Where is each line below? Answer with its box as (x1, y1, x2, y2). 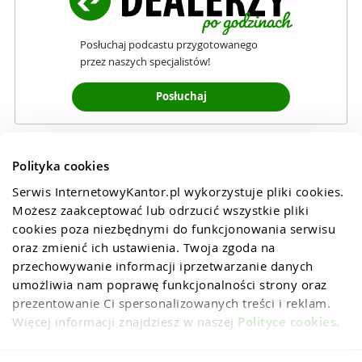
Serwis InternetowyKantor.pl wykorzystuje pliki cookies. (12, 183, 344, 199)
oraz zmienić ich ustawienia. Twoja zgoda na (12, 239, 276, 255)
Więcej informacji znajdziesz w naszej (12, 314, 238, 329)
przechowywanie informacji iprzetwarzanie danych (12, 258, 314, 273)
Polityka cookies (12, 158, 109, 175)
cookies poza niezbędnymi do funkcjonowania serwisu (12, 221, 335, 236)
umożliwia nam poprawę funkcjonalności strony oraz (12, 276, 327, 292)
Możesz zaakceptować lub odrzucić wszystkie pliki (12, 202, 309, 217)
